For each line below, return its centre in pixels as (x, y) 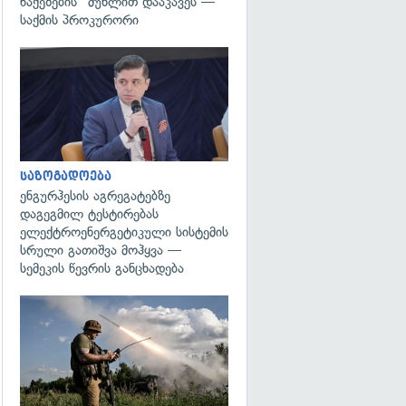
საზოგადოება (66, 176)
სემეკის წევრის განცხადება (102, 268)
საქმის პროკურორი (79, 19)
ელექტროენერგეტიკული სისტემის (124, 232)
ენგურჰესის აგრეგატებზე (95, 196)
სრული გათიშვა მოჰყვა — (101, 250)
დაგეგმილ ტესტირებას (89, 214)
